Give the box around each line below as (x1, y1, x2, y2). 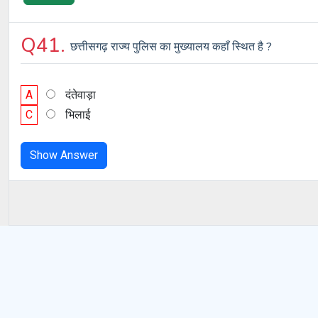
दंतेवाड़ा (65, 88, 96, 102)
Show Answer (30, 148, 98, 162)
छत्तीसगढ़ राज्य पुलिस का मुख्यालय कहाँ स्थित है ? (70, 39, 272, 55)
